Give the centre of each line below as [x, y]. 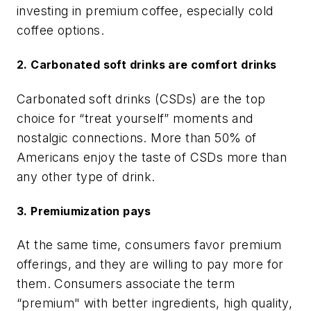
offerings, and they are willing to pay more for [150, 264]
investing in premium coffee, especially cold [145, 11]
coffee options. [61, 31]
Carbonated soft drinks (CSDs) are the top [141, 99]
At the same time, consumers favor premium [149, 245]
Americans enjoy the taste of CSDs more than [152, 157]
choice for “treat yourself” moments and [135, 118]
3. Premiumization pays [84, 211]
